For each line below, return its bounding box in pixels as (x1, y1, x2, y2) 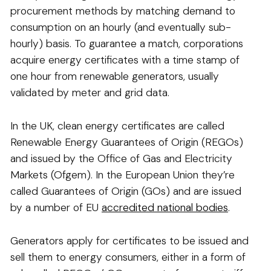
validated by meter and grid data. (10, 86, 175, 100)
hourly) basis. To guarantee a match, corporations (10, 37, 243, 51)
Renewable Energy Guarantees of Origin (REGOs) (10, 135, 243, 149)
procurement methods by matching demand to (10, 4, 235, 18)
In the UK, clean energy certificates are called (10, 119, 224, 133)
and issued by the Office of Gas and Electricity (10, 152, 232, 166)
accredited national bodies (102, 201, 228, 215)
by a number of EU (10, 201, 102, 215)
